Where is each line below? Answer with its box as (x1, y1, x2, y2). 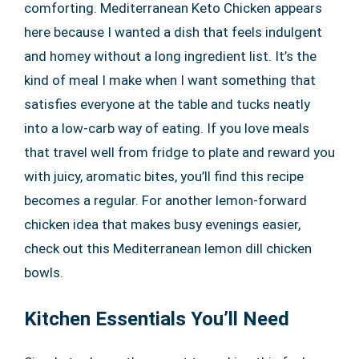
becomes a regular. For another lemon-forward (24, 192, 307, 208)
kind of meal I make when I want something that (24, 72, 316, 88)
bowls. (24, 264, 63, 280)
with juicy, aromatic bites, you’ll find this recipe (24, 168, 304, 184)
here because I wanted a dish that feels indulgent (24, 24, 322, 40)
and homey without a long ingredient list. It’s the (24, 48, 317, 64)
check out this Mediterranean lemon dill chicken (24, 240, 312, 256)
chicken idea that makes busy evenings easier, (24, 216, 301, 232)
